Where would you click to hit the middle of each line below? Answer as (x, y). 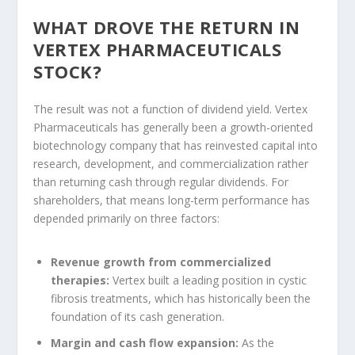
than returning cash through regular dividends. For (161, 181)
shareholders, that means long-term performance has (172, 200)
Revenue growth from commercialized (161, 261)
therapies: (80, 280)
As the (257, 342)
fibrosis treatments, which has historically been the (181, 298)
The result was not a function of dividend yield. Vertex (171, 109)
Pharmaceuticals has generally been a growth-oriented (174, 127)
